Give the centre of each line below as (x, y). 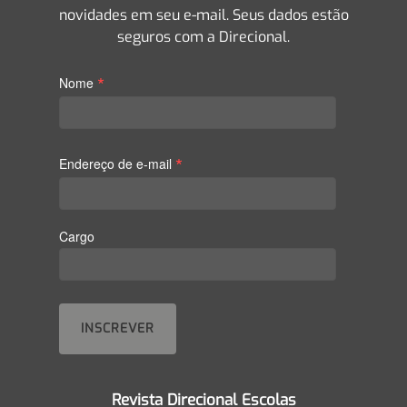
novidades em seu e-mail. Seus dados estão (203, 15)
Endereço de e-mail (117, 163)
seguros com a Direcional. (203, 37)
